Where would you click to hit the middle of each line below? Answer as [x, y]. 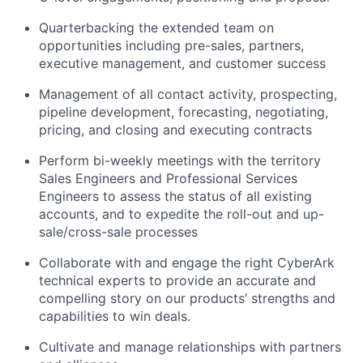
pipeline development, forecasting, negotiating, [184, 111]
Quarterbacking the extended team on [156, 27]
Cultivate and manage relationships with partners [190, 346]
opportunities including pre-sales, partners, [171, 45]
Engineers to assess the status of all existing [175, 196]
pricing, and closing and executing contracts [175, 129]
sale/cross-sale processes [118, 231]
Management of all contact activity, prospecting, [188, 94]
